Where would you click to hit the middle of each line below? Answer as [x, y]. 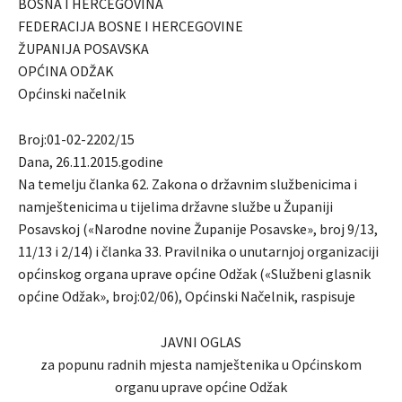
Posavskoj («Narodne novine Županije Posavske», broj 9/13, [198, 228]
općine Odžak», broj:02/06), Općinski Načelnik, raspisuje [187, 296]
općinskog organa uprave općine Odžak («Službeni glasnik [194, 273]
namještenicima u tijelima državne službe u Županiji [175, 206]
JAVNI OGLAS [201, 341]
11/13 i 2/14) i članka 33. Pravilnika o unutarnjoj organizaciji [198, 251]
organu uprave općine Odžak [201, 386]
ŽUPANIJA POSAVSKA [83, 48]
